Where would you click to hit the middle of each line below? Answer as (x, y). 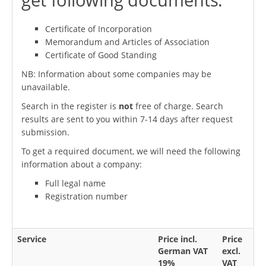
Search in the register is (70, 106)
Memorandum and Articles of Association (127, 42)
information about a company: (82, 164)
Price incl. (178, 239)
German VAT (183, 251)
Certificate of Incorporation (99, 28)
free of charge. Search (178, 106)
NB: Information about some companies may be (116, 74)
